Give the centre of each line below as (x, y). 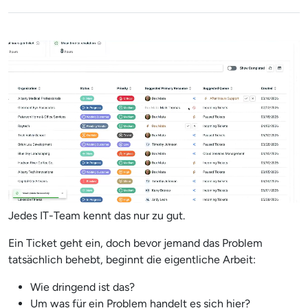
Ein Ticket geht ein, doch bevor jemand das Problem (135, 243)
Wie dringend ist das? (82, 287)
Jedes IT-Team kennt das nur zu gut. (97, 215)
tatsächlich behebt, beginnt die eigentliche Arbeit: (132, 259)
